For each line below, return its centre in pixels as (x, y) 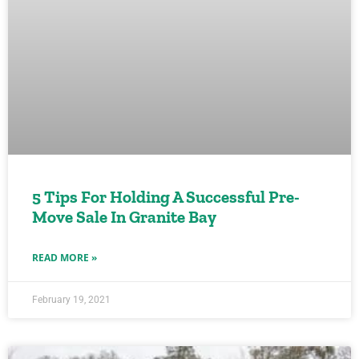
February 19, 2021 (71, 300)
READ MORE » (65, 258)
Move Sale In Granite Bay (124, 217)
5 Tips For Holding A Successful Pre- (166, 197)
